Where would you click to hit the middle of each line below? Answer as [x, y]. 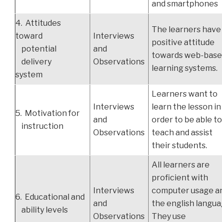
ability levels [42, 210]
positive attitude [183, 43]
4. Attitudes [38, 23]
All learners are [181, 165]
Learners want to [185, 94]
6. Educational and [50, 197]
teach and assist [182, 133]
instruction [40, 126]
